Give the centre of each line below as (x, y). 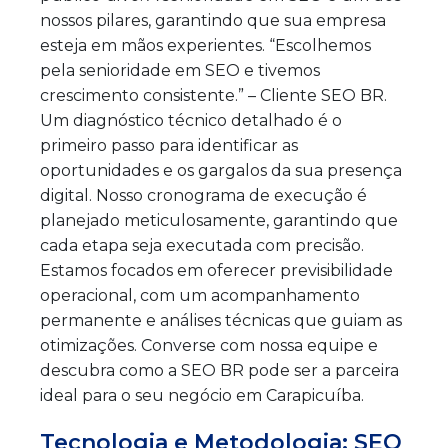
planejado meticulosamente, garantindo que (219, 220)
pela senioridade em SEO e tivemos (180, 70)
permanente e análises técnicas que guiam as (221, 320)
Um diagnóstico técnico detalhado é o (191, 120)
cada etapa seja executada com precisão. (202, 245)
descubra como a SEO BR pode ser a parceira (219, 370)
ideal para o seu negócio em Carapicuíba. (202, 395)
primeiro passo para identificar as (169, 145)
